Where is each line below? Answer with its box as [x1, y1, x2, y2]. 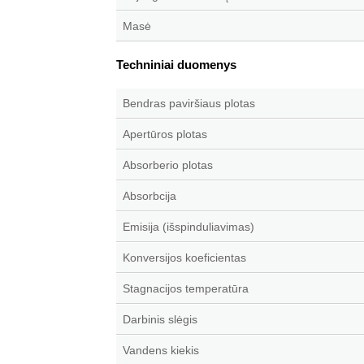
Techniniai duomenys [116, 58, 236, 71]
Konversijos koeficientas [123, 251, 246, 264]
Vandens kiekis [123, 344, 199, 357]
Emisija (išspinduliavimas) [123, 220, 254, 233]
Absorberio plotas [123, 158, 213, 171]
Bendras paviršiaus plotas [123, 97, 255, 110]
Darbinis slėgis [123, 313, 197, 326]
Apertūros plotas [123, 128, 207, 141]
